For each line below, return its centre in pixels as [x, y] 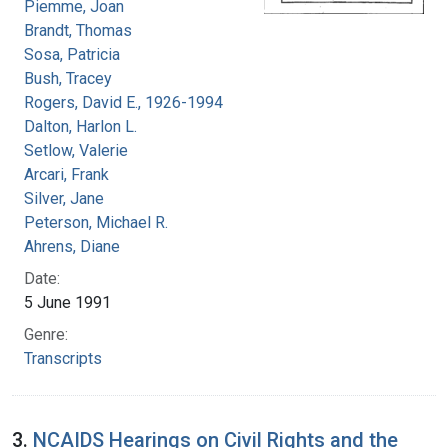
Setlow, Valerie [76, 150]
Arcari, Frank [66, 174]
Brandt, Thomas [78, 30]
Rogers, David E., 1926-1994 [123, 102]
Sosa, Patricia [72, 54]
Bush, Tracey [68, 78]
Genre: [46, 334]
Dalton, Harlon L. [80, 126]
